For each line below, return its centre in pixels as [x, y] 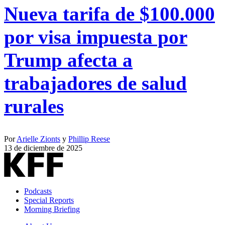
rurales [34, 106]
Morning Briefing [52, 209]
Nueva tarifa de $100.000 [109, 14]
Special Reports [49, 200]
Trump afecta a [68, 60]
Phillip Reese [89, 139]
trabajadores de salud [95, 83]
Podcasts [38, 191]
